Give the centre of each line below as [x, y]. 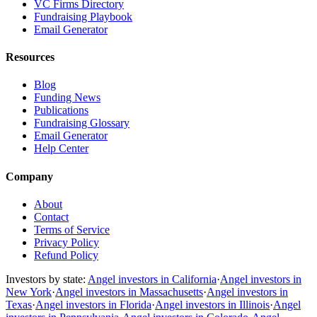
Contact [51, 217]
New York [29, 292]
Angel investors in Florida [93, 304]
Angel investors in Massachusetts [129, 292]
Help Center [61, 149]
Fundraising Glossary [82, 123]
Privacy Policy [67, 242]
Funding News [67, 98]
